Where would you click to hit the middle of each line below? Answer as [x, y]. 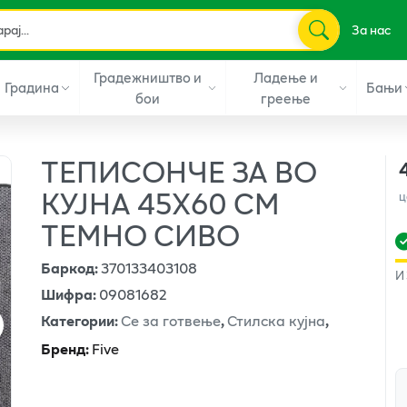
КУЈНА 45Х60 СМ [161, 203]
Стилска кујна [277, 320]
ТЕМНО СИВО [141, 234]
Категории [78, 320]
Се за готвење [171, 320]
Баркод [68, 267]
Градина [31, 87]
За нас [371, 30]
